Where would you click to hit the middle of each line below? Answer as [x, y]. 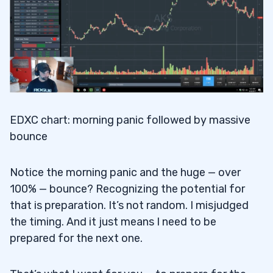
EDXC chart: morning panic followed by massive [130, 120]
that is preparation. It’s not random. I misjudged [129, 206]
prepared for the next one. [76, 239]
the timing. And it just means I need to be [113, 222]
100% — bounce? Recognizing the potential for [127, 189]
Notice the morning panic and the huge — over [125, 173]
